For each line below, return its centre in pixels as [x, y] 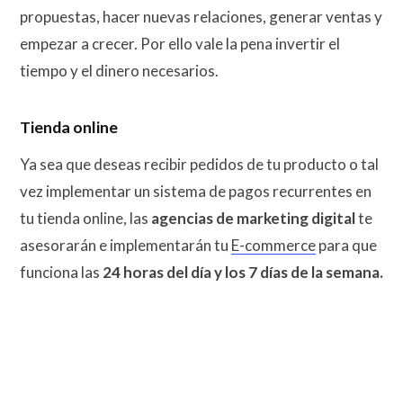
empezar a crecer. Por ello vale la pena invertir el [180, 43]
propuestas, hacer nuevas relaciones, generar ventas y [201, 16]
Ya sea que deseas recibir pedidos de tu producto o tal [199, 164]
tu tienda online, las [85, 218]
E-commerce [273, 245]
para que [346, 245]
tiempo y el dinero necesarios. [119, 70]
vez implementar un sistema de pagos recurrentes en [196, 191]
